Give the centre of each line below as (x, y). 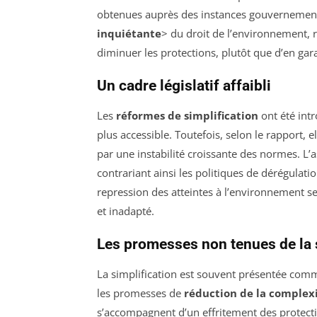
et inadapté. (126, 211)
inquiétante (129, 33)
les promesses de (140, 293)
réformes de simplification (187, 115)
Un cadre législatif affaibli (184, 85)
